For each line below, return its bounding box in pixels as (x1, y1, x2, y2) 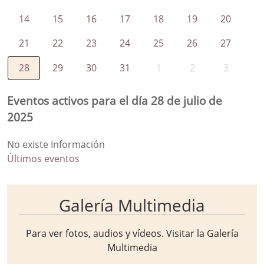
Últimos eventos (7, 151, 80, 165)
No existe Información (7, 137, 105, 151)
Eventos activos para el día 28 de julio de (7, 92, 222, 108)
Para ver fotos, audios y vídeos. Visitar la (25, 226, 207, 240)
